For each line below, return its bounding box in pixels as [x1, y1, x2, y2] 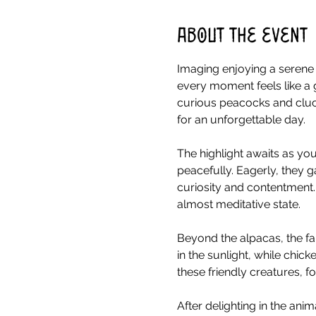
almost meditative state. [176, 197, 300, 211]
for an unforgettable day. [176, 112, 305, 126]
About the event [176, 25, 308, 47]
